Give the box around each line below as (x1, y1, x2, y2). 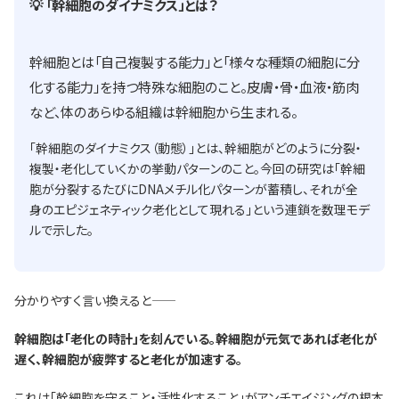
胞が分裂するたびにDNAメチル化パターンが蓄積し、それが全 (28, 179, 358, 198)
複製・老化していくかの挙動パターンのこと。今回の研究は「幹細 (28, 159, 365, 177)
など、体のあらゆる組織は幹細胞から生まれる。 (28, 101, 297, 121)
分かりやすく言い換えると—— (14, 291, 176, 310)
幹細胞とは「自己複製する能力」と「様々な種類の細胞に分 (28, 51, 360, 71)
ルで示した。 (28, 220, 94, 239)
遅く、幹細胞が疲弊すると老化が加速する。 (14, 350, 242, 369)
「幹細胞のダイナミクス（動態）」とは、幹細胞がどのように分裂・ (28, 138, 362, 157)
